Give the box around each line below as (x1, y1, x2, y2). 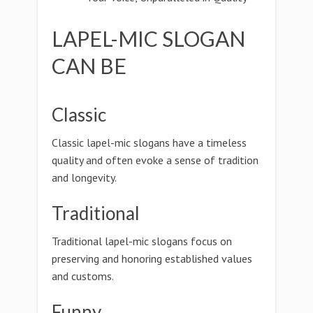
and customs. (52, 269, 114, 283)
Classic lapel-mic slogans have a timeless (52, 136, 247, 150)
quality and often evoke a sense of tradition (52, 153, 259, 167)
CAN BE (52, 53, 126, 78)
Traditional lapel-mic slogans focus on (52, 234, 232, 248)
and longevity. (52, 170, 117, 184)
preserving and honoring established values (52, 252, 252, 265)
